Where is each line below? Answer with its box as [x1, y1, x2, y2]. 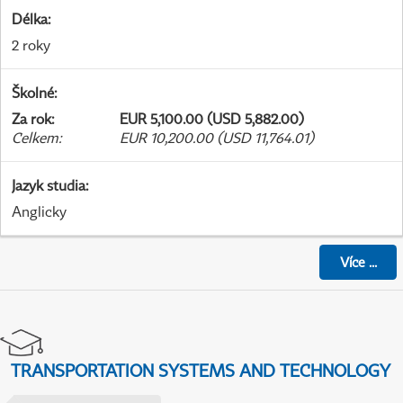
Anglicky [12, 202, 67, 221]
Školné [12, 84, 54, 103]
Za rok [12, 110, 51, 129]
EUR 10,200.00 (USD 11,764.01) [120, 129, 314, 148]
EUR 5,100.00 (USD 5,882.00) [120, 110, 304, 129]
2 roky [12, 36, 50, 55]
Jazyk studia [12, 176, 85, 195]
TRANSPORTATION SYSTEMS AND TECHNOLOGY [11, 360, 390, 381]
